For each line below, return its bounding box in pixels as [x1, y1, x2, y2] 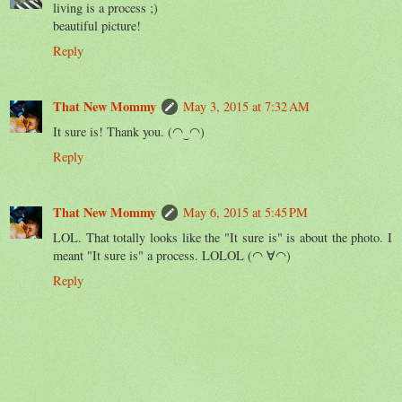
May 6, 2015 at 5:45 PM [183, 203, 308, 221]
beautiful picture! [53, 16, 141, 34]
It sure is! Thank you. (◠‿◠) [53, 122, 205, 140]
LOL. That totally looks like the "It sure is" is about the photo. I [53, 228, 392, 246]
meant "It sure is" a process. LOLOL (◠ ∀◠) [53, 246, 291, 264]
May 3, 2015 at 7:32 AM [183, 97, 310, 115]
